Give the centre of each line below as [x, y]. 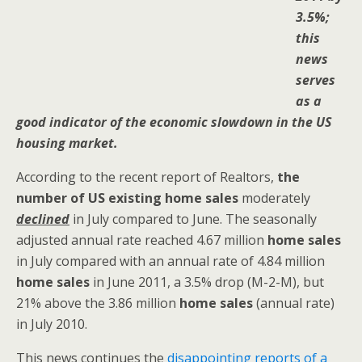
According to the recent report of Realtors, [147, 177]
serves [316, 80]
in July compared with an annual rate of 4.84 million [170, 261]
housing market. [67, 143]
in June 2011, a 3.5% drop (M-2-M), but [207, 282]
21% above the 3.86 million [98, 303]
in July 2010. [52, 324]
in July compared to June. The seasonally [193, 219]
